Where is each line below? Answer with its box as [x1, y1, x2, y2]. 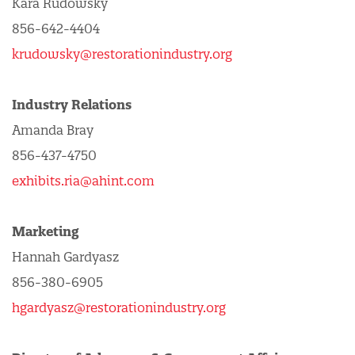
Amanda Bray [12, 122, 94, 138]
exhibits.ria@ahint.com [12, 173, 155, 189]
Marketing [12, 223, 82, 239]
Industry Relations [12, 97, 132, 113]
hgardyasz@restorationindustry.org [12, 300, 226, 315]
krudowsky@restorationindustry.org [12, 46, 232, 62]
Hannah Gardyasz [12, 249, 119, 265]
